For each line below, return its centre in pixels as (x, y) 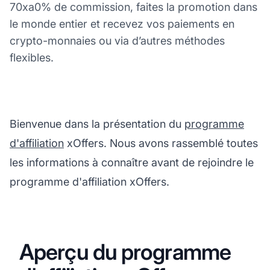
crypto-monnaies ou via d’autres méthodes (117, 40)
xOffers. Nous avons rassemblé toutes (161, 143)
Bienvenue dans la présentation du (97, 124)
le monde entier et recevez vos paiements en (122, 24)
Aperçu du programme (125, 252)
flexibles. (32, 57)
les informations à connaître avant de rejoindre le (132, 162)
